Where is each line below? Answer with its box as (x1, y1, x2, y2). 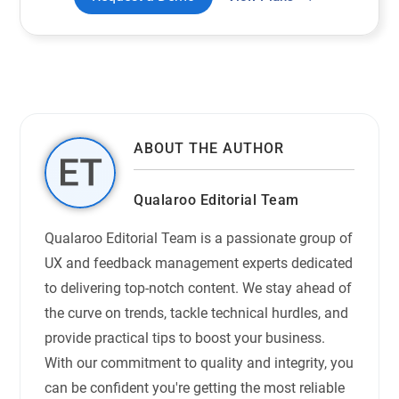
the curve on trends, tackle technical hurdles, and (45, 305, 349, 322)
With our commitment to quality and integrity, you (45, 354, 354, 372)
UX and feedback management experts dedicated (45, 255, 354, 273)
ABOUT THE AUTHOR (134, 140, 285, 158)
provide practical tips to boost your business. (45, 330, 326, 347)
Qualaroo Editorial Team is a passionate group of (45, 230, 354, 248)
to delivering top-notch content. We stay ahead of (45, 280, 353, 297)
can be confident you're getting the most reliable (45, 379, 346, 397)
